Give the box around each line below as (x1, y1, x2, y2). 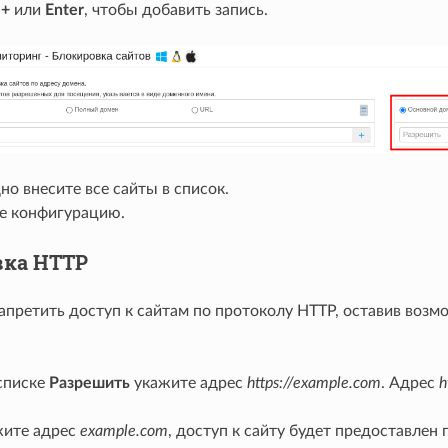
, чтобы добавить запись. (83, 2, 268, 19)
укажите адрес (129, 375, 247, 392)
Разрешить (48, 375, 130, 392)
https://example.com (246, 375, 381, 392)
